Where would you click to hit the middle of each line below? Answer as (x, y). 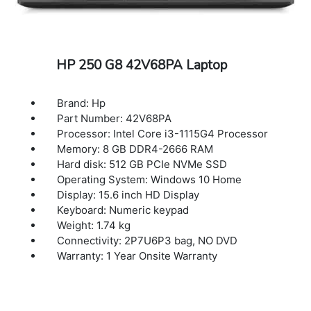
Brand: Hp (82, 103)
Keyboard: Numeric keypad (123, 210)
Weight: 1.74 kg (94, 226)
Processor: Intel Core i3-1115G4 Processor (163, 134)
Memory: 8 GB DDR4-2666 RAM (135, 149)
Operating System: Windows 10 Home (150, 180)
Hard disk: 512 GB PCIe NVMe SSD (142, 165)
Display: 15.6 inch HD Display (128, 195)
